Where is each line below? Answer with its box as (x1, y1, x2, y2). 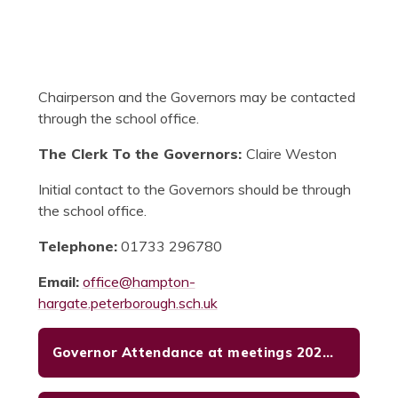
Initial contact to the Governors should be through (37, 180, 351, 199)
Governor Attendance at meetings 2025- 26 (322, 344, 333, 362)
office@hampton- (82, 273, 195, 291)
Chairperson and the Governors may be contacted (37, 88, 355, 107)
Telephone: (37, 237, 117, 256)
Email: (37, 273, 79, 291)
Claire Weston (245, 145, 337, 163)
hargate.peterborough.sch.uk (37, 294, 218, 313)
